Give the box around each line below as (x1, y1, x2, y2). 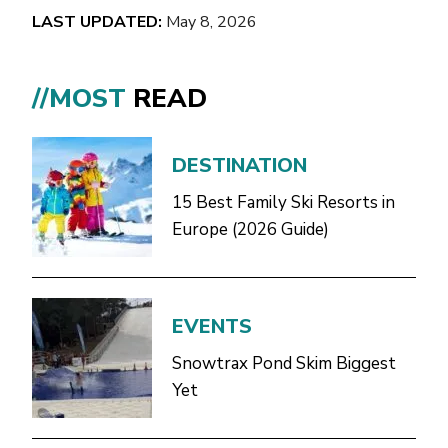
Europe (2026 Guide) (172, 217, 329, 241)
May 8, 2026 (162, 10, 257, 33)
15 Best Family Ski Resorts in (172, 190, 395, 214)
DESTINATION (172, 151, 307, 179)
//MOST (32, 80, 133, 116)
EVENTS (172, 312, 252, 340)
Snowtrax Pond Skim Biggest (172, 351, 396, 375)
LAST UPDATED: (32, 10, 162, 33)
